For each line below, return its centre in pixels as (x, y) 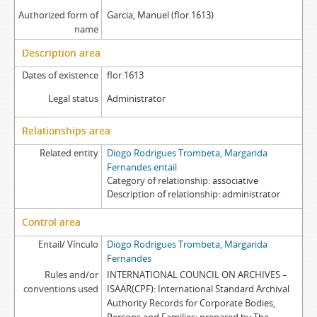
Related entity (69, 153)
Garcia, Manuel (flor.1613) (160, 15)
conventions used (60, 289)
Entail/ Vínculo (68, 244)
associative (235, 180)
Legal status (73, 98)
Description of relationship (162, 194)
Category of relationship (157, 180)
